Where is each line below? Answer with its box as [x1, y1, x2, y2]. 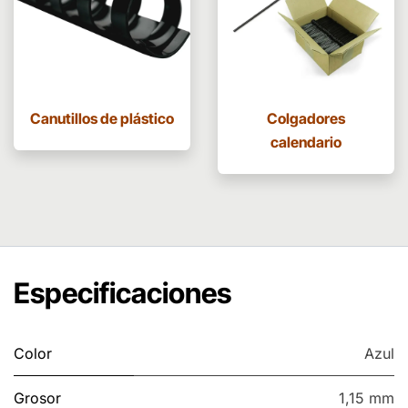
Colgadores [267, 109, 345, 128]
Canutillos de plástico [30, 109, 174, 128]
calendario [270, 133, 342, 152]
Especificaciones [14, 276, 231, 311]
